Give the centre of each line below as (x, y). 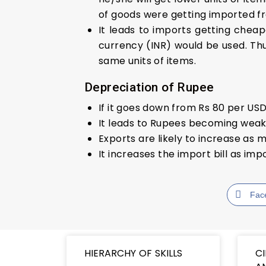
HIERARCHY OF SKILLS (135, 253)
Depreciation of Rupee (149, 87)
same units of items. (147, 61)
